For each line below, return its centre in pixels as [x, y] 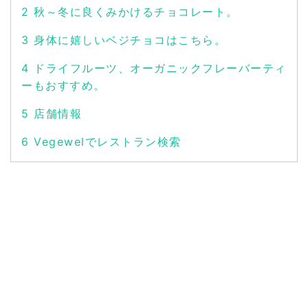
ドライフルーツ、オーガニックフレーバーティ [158, 68]
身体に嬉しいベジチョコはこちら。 [128, 40]
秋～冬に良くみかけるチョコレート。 [134, 12]
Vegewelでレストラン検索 [105, 142]
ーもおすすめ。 [64, 86]
